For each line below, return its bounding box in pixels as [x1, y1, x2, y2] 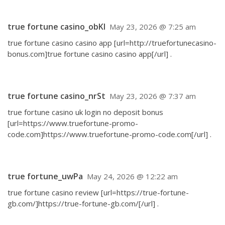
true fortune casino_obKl [8, 21, 105, 32]
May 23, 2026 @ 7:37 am [109, 91, 196, 101]
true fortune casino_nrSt [8, 90, 105, 101]
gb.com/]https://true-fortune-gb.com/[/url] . [8, 198, 159, 208]
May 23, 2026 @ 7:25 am [109, 22, 196, 32]
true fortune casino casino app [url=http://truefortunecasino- [8, 38, 216, 48]
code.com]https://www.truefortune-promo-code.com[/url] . [8, 129, 211, 139]
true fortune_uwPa [8, 171, 83, 182]
